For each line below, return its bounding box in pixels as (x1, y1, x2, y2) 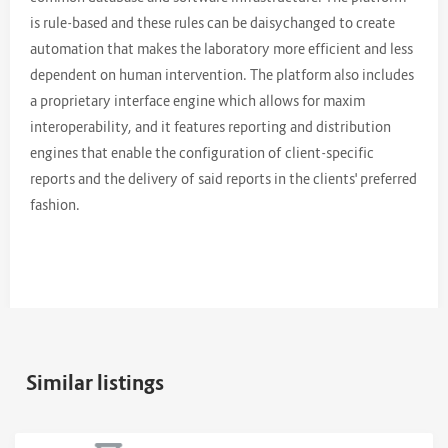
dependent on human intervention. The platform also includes (30, 65, 414, 83)
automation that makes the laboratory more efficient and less (30, 39, 413, 57)
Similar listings (26, 370, 164, 395)
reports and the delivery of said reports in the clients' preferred (30, 169, 417, 187)
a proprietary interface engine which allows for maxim (30, 91, 365, 109)
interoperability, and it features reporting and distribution (30, 117, 391, 135)
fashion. (30, 195, 83, 213)
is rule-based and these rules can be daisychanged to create (30, 13, 395, 31)
